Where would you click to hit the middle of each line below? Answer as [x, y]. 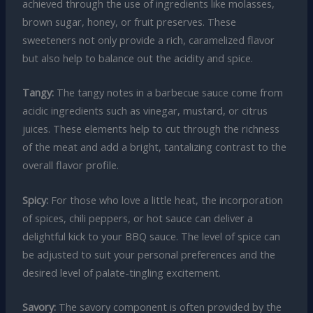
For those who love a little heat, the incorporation [165, 199]
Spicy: [35, 199]
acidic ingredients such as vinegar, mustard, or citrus [145, 111]
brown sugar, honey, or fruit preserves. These [129, 22]
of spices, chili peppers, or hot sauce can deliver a [137, 218]
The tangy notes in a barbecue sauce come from [168, 93]
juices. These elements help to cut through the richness [151, 129]
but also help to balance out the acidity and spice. [137, 58]
